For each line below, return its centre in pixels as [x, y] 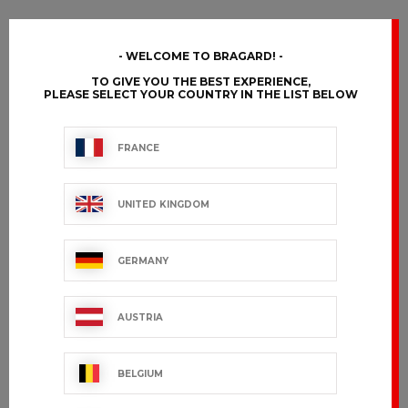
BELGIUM [140, 373]
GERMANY [143, 260]
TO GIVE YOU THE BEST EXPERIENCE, [200, 82]
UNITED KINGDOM [163, 204]
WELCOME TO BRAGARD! [200, 56]
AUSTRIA [140, 317]
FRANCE [138, 148]
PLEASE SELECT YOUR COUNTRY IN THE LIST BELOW [200, 94]
